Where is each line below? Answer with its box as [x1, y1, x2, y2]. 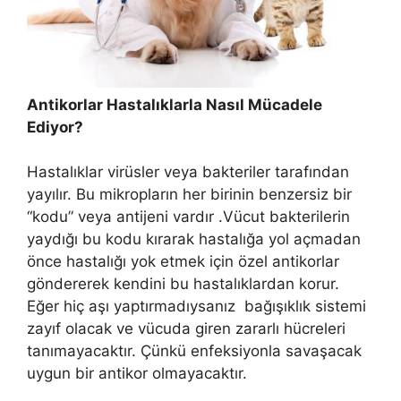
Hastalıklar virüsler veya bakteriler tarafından [27, 163, 349, 182]
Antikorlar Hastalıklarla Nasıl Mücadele [27, 95, 322, 114]
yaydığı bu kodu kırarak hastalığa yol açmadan [27, 230, 361, 249]
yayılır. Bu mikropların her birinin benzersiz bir [27, 185, 352, 204]
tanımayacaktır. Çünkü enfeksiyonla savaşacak [27, 342, 362, 361]
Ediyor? [27, 117, 83, 136]
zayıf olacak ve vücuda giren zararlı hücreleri [27, 320, 346, 338]
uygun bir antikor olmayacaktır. [27, 364, 247, 383]
